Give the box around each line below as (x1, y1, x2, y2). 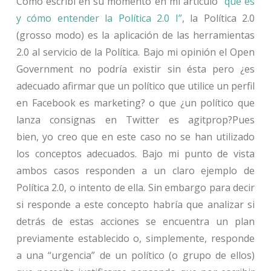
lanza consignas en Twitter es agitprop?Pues (16, 113, 255, 126)
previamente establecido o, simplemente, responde (16, 231, 255, 245)
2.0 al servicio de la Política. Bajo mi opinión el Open (16, 45, 255, 59)
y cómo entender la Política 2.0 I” (16, 11, 182, 25)
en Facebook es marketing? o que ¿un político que (16, 96, 255, 109)
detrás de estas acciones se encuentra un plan (16, 214, 255, 228)
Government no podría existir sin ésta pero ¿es (16, 62, 255, 76)
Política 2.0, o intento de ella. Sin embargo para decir (16, 180, 255, 194)
